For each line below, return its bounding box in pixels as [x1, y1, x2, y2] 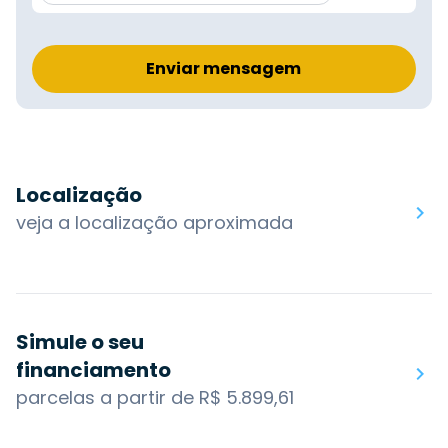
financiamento [16, 355, 171, 384]
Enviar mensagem [146, 56, 302, 80]
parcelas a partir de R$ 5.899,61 [16, 384, 294, 410]
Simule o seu [16, 327, 144, 356]
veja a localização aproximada [16, 209, 293, 235]
